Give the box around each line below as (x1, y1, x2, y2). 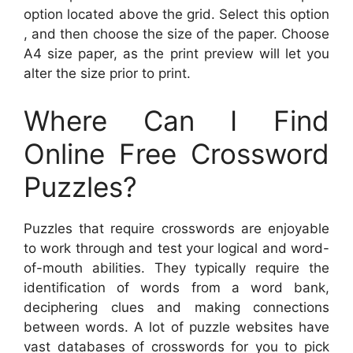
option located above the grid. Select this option (24, 6, 329, 23)
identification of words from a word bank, (24, 279, 329, 295)
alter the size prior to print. (24, 65, 191, 82)
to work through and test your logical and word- (24, 240, 329, 256)
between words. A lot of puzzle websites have (24, 318, 329, 335)
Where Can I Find (24, 103, 329, 137)
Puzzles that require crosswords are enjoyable (24, 220, 329, 236)
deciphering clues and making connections (24, 299, 329, 315)
